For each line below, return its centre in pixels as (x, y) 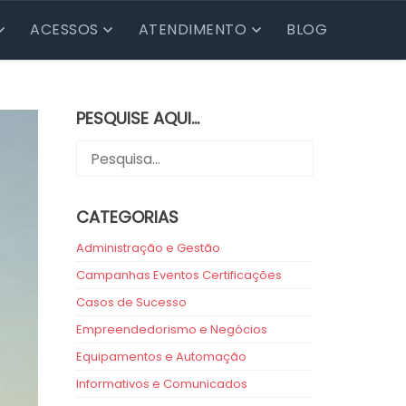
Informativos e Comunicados (161, 384)
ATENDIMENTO (192, 29)
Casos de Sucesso (131, 302)
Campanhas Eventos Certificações (179, 275)
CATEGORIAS (127, 217)
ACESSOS (64, 29)
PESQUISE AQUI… (137, 118)
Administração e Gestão (148, 248)
